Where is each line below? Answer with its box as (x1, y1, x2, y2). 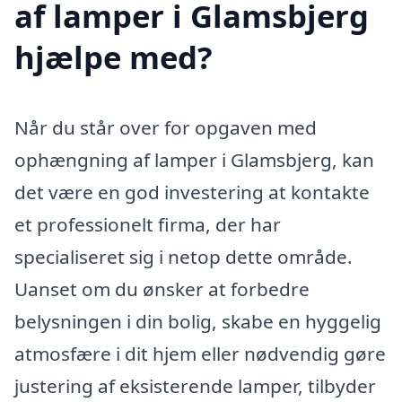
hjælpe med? (14, 36, 213, 79)
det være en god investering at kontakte (14, 179, 370, 205)
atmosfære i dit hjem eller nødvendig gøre (14, 341, 386, 367)
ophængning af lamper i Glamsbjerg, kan (14, 147, 374, 173)
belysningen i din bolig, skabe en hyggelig (14, 309, 381, 335)
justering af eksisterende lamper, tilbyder (14, 373, 376, 399)
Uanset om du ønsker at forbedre (14, 276, 310, 302)
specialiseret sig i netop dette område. (14, 244, 353, 270)
